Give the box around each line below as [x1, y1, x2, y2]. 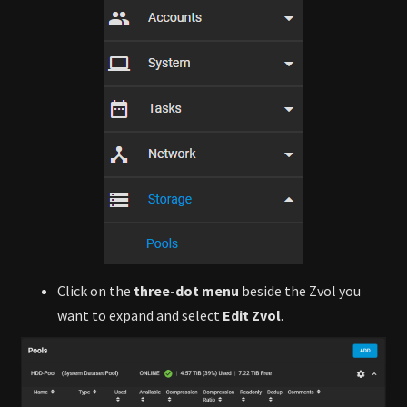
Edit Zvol [223, 306, 281, 325]
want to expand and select [57, 306, 223, 325]
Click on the [57, 282, 134, 301]
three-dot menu [134, 282, 239, 301]
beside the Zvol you [239, 282, 361, 301]
